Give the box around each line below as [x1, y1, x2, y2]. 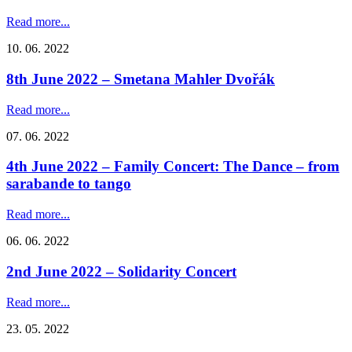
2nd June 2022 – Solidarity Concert [6, 262, 236, 280]
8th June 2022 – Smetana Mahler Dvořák [6, 71, 275, 88]
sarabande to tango [6, 175, 131, 192]
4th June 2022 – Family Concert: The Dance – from [6, 158, 339, 175]
